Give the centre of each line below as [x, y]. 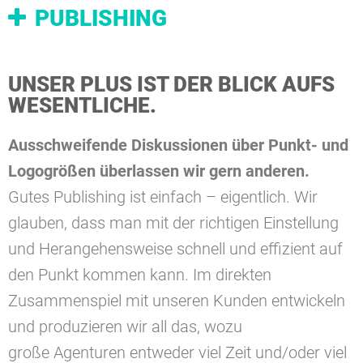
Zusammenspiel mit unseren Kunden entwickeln [177, 301]
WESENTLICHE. [82, 105]
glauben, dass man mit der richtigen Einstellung [173, 223]
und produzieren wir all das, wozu [125, 327]
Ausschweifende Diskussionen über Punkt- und [178, 145]
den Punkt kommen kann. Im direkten [140, 275]
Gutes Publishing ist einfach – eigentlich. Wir [163, 197]
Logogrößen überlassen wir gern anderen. [159, 171]
